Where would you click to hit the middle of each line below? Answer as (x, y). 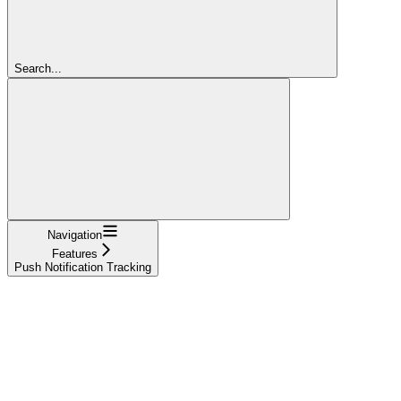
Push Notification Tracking (83, 267)
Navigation (75, 235)
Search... (38, 68)
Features (75, 253)
